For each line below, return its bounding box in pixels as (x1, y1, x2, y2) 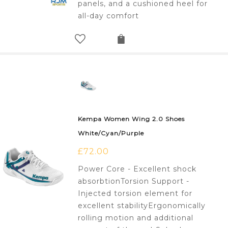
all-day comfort (78, 11, 139, 21)
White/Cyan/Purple (78, 129, 145, 137)
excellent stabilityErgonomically (78, 201, 206, 211)
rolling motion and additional (78, 213, 194, 223)
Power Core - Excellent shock (78, 164, 197, 174)
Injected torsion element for (78, 189, 193, 198)
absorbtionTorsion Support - (78, 177, 190, 186)
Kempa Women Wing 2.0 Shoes (78, 115, 185, 123)
